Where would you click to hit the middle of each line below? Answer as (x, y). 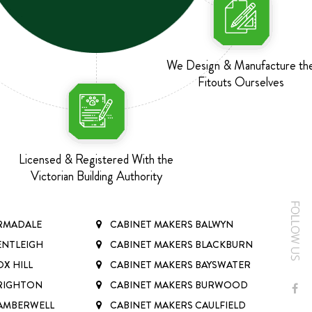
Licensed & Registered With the (96, 159)
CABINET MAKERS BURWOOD (179, 284)
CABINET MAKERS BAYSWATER (180, 264)
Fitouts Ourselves (241, 82)
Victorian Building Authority (96, 176)
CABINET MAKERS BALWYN (172, 224)
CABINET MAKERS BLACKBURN (181, 244)
